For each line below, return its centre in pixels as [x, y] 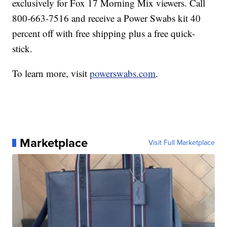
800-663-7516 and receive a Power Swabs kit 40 [107, 18]
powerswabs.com [123, 73]
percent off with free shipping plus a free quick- [104, 33]
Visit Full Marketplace [181, 143]
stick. [23, 49]
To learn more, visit [51, 73]
